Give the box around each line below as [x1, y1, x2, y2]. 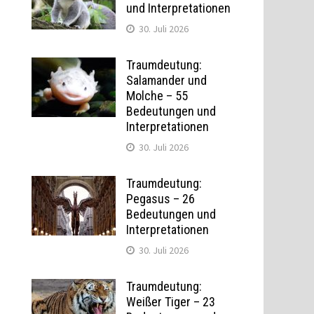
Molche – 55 [125, 88, 188, 103]
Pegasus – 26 [125, 191, 195, 206]
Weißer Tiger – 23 [125, 294, 215, 309]
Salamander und [125, 73, 207, 88]
